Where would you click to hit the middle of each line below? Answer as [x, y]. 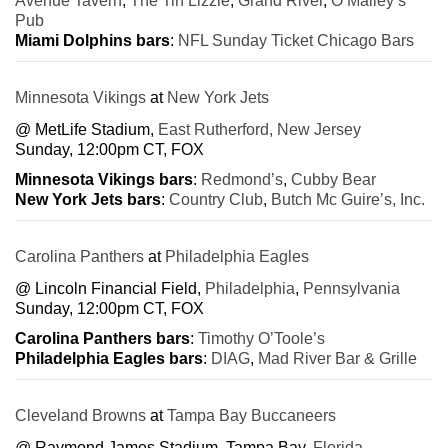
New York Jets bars [88, 199]
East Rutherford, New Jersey [259, 129]
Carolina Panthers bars [102, 338]
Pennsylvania [351, 288]
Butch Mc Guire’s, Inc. [348, 199]
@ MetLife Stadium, [86, 129]
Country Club [216, 199]
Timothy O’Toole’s [261, 338]
